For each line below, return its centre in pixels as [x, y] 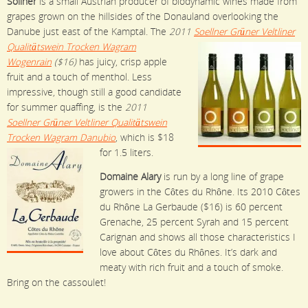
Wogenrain [29, 62]
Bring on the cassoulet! [56, 283]
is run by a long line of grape [224, 177]
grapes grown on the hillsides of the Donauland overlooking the [143, 16]
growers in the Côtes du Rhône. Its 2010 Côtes [200, 192]
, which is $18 [145, 137]
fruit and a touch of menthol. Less [79, 77]
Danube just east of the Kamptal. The [88, 31]
